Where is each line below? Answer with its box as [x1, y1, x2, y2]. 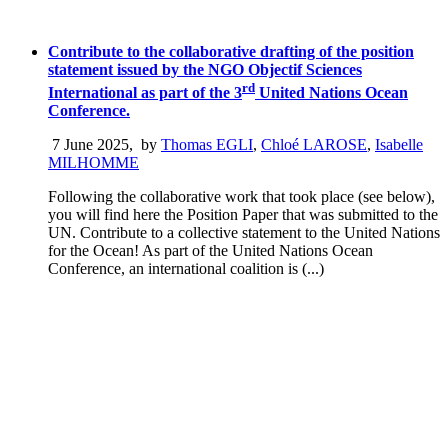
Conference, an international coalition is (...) [48, 259, 324, 277]
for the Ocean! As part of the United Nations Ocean [48, 241, 373, 259]
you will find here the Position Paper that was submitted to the [48, 205, 438, 223]
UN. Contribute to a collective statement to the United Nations [48, 223, 440, 241]
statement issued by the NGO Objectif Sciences [48, 61, 362, 79]
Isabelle [375, 135, 423, 153]
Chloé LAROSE [261, 135, 367, 153]
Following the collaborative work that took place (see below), [48, 187, 435, 205]
